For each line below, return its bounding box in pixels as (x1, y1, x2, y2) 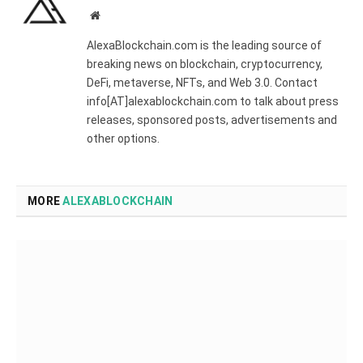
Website (99, 9, 135, 21)
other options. (87, 132, 160, 146)
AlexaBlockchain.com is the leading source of (87, 39, 322, 53)
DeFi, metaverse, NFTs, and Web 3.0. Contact (87, 76, 318, 90)
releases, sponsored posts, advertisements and (87, 113, 337, 127)
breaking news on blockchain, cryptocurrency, (87, 58, 322, 71)
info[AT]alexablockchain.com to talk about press (87, 95, 339, 109)
